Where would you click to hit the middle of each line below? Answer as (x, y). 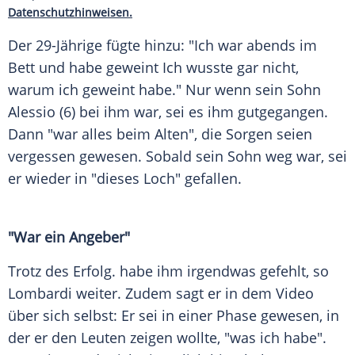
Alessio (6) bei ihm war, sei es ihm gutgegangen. (168, 112)
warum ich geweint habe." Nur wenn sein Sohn (164, 90)
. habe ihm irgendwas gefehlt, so (220, 271)
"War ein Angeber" (69, 237)
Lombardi (40, 294)
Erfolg (92, 271)
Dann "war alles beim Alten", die (117, 134)
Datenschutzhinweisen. (70, 13)
